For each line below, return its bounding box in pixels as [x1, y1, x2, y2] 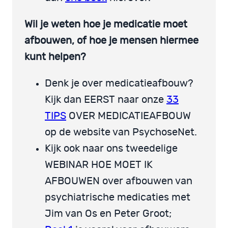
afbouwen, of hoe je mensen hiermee [24, 35, 198, 46]
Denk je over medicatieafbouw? [45, 78, 193, 89]
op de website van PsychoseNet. [45, 127, 197, 137]
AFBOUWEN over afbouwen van [45, 176, 192, 186]
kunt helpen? [24, 51, 86, 62]
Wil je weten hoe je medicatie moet [24, 19, 187, 30]
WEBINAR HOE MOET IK [45, 159, 153, 170]
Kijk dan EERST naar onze [45, 94, 166, 105]
